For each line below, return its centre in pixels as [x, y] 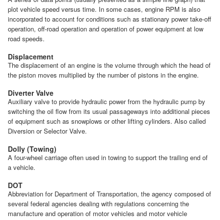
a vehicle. [22, 167]
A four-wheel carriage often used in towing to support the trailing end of [108, 157]
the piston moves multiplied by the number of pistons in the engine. [103, 75]
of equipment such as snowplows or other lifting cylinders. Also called [107, 121]
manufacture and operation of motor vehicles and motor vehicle [97, 213]
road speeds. [26, 38]
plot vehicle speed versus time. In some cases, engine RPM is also [104, 9]
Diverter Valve [31, 93]
